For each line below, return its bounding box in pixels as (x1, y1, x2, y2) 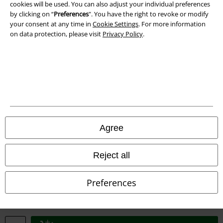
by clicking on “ (10, 9, 54, 18)
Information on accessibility (10, 188, 92, 198)
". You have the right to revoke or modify (89, 9, 209, 18)
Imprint (10, 99, 32, 108)
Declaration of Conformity (10, 166, 87, 175)
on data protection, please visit (10, 29, 103, 38)
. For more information (138, 19, 206, 28)
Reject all (93, 150, 130, 160)
